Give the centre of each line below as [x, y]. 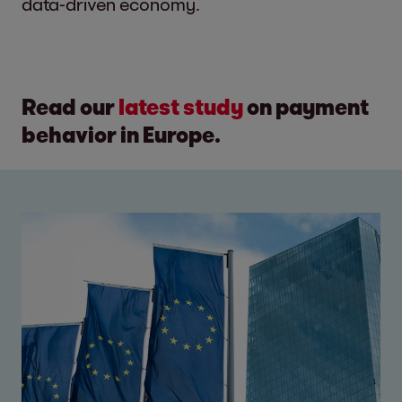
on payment [306, 106]
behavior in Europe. [121, 134]
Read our [70, 106]
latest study [181, 106]
